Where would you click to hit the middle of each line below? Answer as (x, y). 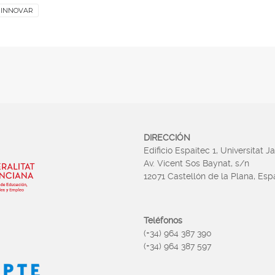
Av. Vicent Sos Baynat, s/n (196, 163)
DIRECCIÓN (167, 137)
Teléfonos (163, 220)
